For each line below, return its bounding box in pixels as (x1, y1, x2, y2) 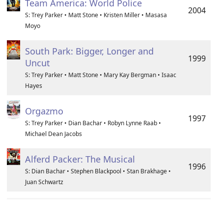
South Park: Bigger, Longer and (25, 45, 154, 57)
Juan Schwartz (25, 178, 63, 186)
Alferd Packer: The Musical (25, 153, 135, 165)
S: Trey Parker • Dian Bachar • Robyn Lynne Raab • (25, 119, 161, 127)
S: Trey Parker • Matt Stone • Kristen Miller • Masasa (25, 11, 167, 19)
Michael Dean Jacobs (25, 130, 82, 138)
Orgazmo (25, 105, 63, 117)
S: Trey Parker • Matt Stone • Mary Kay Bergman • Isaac (25, 71, 176, 79)
